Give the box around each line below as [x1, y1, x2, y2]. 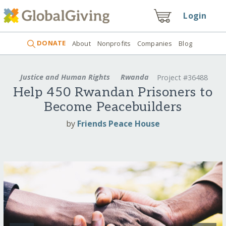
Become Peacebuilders [44, 99, 182, 116]
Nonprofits [97, 38, 131, 48]
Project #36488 [157, 73, 208, 83]
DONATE [35, 38, 66, 48]
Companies [137, 38, 173, 48]
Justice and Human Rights [18, 72, 112, 82]
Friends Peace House [77, 118, 160, 129]
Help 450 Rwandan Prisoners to [13, 85, 213, 101]
